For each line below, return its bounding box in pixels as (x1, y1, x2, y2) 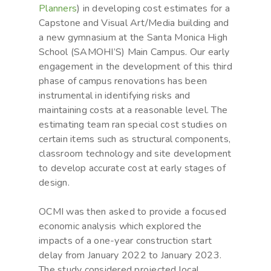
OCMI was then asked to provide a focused (39, 205, 226, 219)
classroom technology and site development (39, 147, 232, 161)
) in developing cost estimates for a (77, 2, 230, 16)
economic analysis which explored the (39, 220, 201, 233)
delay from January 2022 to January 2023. (39, 249, 221, 263)
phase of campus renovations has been (39, 74, 207, 88)
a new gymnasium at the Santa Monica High (39, 31, 227, 45)
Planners (39, 2, 77, 16)
